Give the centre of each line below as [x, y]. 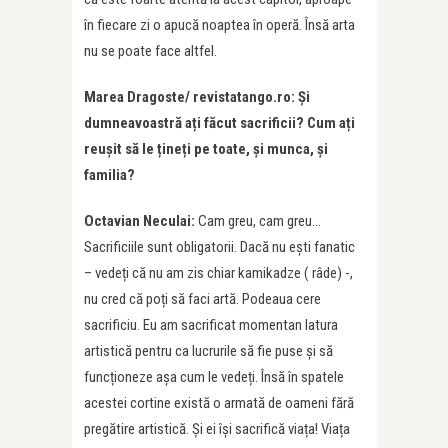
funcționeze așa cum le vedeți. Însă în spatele [214, 377]
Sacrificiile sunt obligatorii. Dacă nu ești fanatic [219, 247]
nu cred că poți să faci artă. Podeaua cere [202, 299]
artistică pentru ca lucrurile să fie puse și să [208, 351]
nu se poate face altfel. [150, 51]
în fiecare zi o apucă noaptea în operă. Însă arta [219, 25]
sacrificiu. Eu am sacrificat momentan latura [211, 325]
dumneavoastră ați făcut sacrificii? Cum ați [219, 123]
